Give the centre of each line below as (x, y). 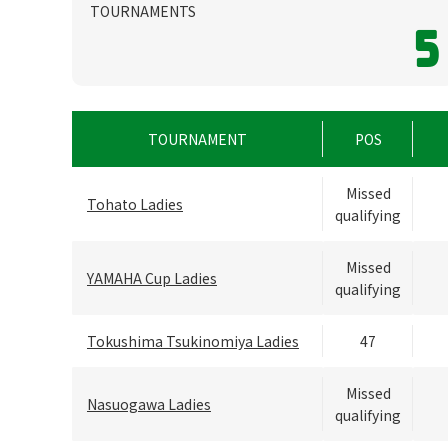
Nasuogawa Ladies (149, 404)
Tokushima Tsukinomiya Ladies (193, 341)
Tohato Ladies (135, 204)
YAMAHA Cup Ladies (152, 278)
